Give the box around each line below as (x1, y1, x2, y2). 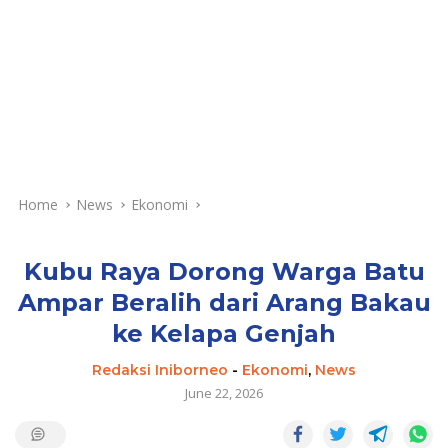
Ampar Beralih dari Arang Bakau (17, 287, 431, 317)
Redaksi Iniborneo (92, 360, 228, 379)
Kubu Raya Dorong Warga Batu (23, 256, 425, 286)
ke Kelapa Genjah (112, 318, 336, 348)
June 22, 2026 (185, 383, 263, 402)
